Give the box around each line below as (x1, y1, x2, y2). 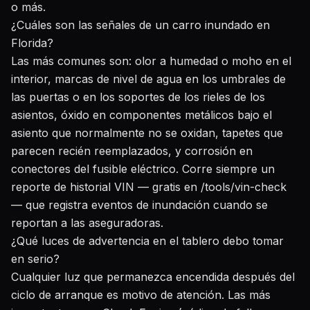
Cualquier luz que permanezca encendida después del (11, 270, 295, 284)
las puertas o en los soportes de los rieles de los (11, 90, 265, 104)
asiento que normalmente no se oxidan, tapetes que (11, 126, 283, 140)
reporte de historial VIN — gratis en (11, 180, 201, 194)
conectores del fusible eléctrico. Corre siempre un (11, 162, 275, 176)
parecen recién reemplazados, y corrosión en (11, 144, 253, 158)
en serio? (11, 252, 60, 266)
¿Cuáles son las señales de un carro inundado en (11, 18, 270, 32)
